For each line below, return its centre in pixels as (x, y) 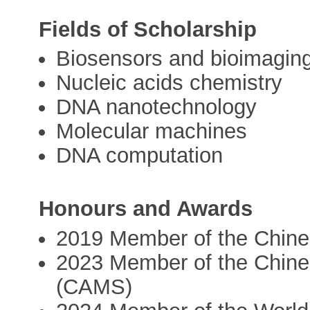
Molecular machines (152, 131)
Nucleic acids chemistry (170, 83)
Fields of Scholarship (148, 30)
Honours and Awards (146, 209)
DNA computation (140, 156)
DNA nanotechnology (157, 107)
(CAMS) (94, 286)
